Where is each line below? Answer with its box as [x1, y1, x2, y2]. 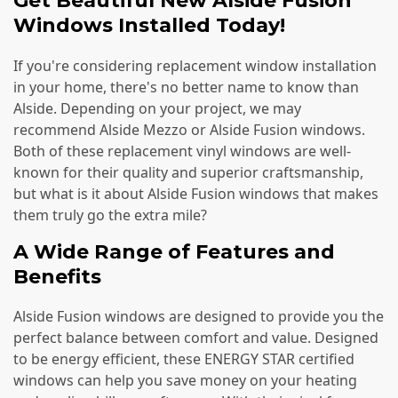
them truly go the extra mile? [13, 204, 207, 225]
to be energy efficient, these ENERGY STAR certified [13, 349, 354, 370]
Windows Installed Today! [13, 13, 285, 38]
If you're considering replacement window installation [13, 55, 377, 76]
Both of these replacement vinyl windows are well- [13, 140, 351, 161]
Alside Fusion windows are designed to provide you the [13, 306, 384, 327]
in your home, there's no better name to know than [13, 76, 359, 97]
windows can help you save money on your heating [13, 370, 357, 391]
